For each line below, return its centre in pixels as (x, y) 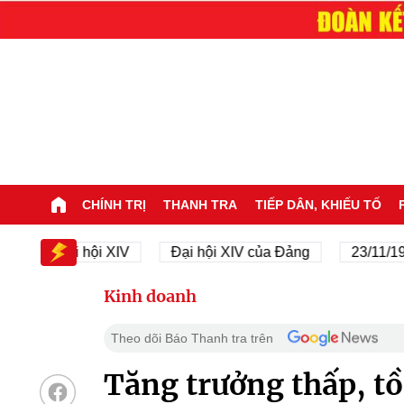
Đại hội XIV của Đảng (201, 252)
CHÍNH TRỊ (114, 204)
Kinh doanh (150, 296)
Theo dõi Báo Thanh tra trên (192, 338)
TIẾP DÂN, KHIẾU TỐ (318, 204)
